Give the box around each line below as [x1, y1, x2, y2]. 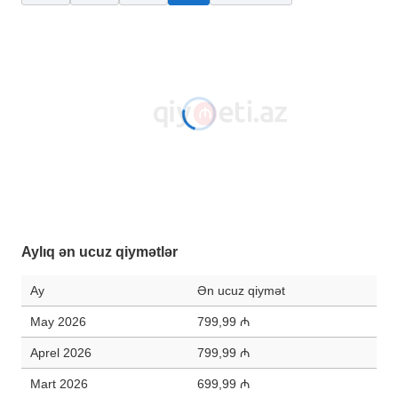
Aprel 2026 [30, 346, 92, 360]
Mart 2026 [30, 377, 88, 391]
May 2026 [30, 314, 86, 329]
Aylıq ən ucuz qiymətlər [21, 244, 178, 259]
